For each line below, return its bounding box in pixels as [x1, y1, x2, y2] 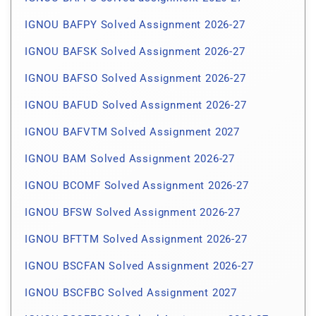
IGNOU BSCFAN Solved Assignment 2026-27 [25, 260, 254, 273]
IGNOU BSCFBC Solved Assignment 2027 [25, 286, 237, 300]
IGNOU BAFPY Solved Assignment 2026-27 [25, 18, 245, 32]
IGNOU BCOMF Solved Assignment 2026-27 [25, 179, 249, 193]
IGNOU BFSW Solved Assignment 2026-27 [25, 206, 241, 219]
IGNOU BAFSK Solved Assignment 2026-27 [25, 45, 245, 59]
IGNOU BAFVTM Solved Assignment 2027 [25, 126, 240, 139]
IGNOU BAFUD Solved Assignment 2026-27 [25, 99, 247, 112]
